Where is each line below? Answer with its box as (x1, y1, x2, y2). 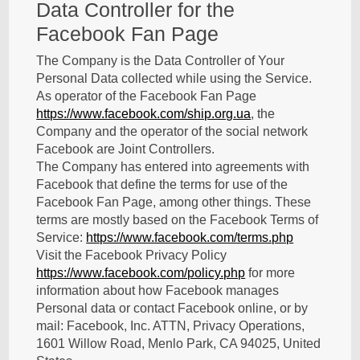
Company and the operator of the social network (36, 125, 309, 138)
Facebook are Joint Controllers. (36, 142, 215, 156)
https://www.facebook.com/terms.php (86, 231, 294, 244)
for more (245, 266, 296, 280)
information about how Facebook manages (36, 284, 280, 297)
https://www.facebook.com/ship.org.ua (36, 107, 252, 121)
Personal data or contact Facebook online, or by (36, 301, 309, 315)
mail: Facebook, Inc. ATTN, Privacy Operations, (36, 319, 305, 333)
